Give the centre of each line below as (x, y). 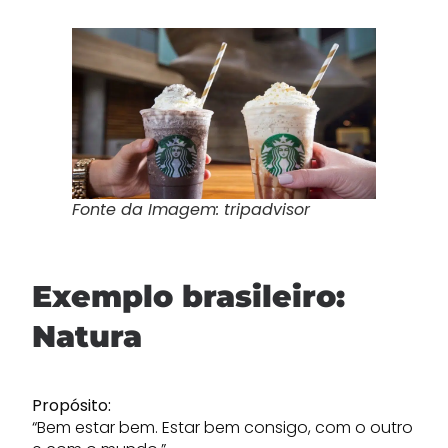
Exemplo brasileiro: (188, 296)
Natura (87, 336)
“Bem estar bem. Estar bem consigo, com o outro (222, 427)
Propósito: (71, 405)
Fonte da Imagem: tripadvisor (191, 209)
